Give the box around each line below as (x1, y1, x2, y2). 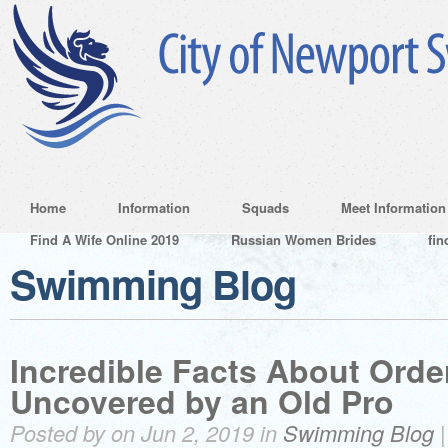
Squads (242, 198, 289, 217)
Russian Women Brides (231, 230, 376, 249)
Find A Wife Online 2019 (30, 230, 179, 249)
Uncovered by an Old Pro (10, 378, 394, 424)
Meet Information (341, 198, 446, 217)
